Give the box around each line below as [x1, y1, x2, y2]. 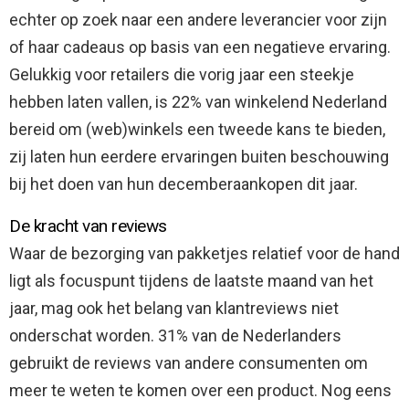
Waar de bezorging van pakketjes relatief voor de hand [9, 243, 400, 263]
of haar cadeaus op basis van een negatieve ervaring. [9, 37, 391, 57]
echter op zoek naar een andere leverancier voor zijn [9, 9, 387, 29]
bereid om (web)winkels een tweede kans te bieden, [9, 119, 385, 139]
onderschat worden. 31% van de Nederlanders [9, 325, 341, 345]
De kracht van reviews [9, 215, 168, 236]
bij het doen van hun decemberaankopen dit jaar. [9, 173, 358, 194]
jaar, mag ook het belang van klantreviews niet [9, 298, 339, 318]
